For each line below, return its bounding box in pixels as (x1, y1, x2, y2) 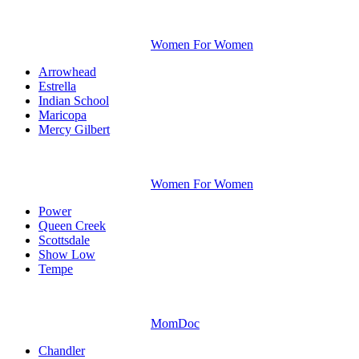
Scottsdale (38, 233, 90, 248)
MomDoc (151, 317, 200, 331)
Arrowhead (38, 65, 96, 79)
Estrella (38, 79, 76, 94)
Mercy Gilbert (38, 123, 110, 137)
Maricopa (38, 108, 87, 123)
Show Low (38, 248, 95, 262)
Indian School (38, 94, 109, 108)
